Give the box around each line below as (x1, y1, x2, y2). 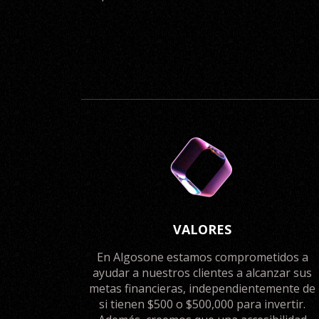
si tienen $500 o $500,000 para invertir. (99, 296, 305, 312)
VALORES (173, 221, 231, 238)
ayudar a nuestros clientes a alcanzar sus (93, 265, 312, 281)
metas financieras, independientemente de (89, 281, 315, 296)
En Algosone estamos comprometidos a (96, 249, 308, 265)
